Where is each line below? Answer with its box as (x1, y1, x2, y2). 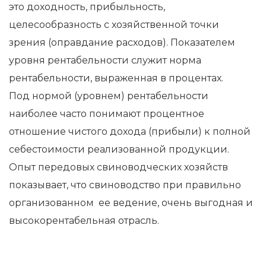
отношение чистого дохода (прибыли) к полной (9, 125, 251, 137)
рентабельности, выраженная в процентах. (9, 72, 223, 84)
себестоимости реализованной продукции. (9, 143, 229, 155)
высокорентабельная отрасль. (9, 214, 159, 226)
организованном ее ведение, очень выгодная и (9, 197, 253, 208)
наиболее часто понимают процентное (9, 107, 204, 119)
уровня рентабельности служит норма (9, 54, 201, 66)
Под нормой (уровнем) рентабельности (9, 90, 208, 102)
